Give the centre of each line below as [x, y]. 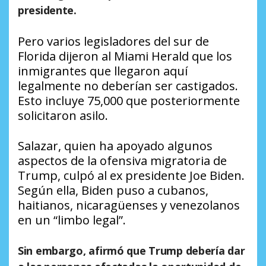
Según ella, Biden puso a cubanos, [113, 191]
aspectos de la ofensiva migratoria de [122, 161]
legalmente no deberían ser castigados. [128, 86]
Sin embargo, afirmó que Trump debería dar [132, 251]
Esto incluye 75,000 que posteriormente [129, 101]
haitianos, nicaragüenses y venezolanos [129, 205]
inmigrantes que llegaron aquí [103, 71]
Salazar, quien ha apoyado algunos [115, 146]
